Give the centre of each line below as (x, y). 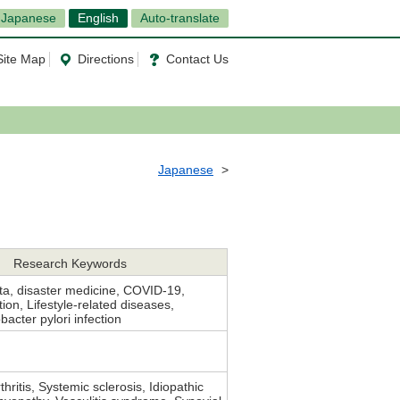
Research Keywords (70, 264)
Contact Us (197, 59)
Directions (106, 59)
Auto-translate (180, 18)
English (98, 18)
